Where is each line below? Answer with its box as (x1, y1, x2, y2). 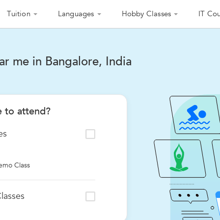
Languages (57, 9, 94, 19)
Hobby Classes (121, 9, 171, 19)
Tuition (7, 9, 30, 19)
